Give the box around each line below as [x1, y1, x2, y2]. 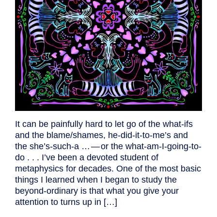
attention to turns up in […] [15, 197, 117, 207]
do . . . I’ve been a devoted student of [15, 153, 158, 163]
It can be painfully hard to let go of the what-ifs [15, 119, 193, 129]
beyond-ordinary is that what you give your [15, 186, 179, 196]
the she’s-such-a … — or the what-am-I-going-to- [15, 141, 201, 152]
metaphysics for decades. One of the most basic [15, 164, 201, 174]
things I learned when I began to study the [15, 175, 177, 185]
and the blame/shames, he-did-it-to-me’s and [15, 130, 188, 140]
